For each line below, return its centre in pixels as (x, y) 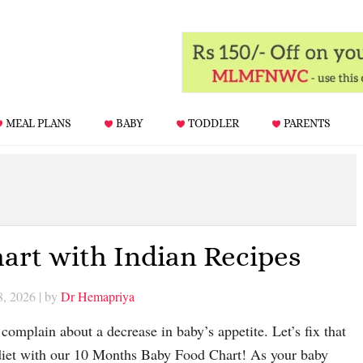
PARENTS (307, 123)
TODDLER (214, 123)
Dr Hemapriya (98, 297)
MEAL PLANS (38, 123)
